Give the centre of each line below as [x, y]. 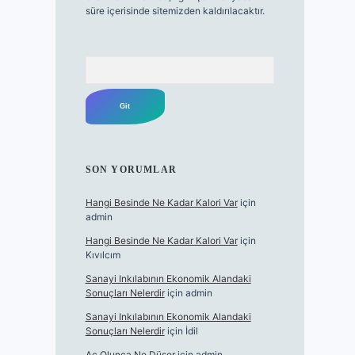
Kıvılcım [103, 255]
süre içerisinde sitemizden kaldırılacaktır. [175, 11]
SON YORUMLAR [131, 170]
